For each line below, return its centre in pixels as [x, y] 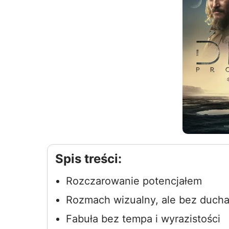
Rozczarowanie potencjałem [134, 181]
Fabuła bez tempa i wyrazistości [143, 219]
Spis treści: [88, 159]
